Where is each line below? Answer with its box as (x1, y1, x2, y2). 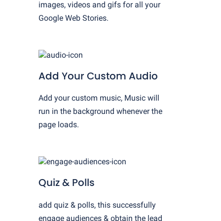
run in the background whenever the (38, 107, 163, 116)
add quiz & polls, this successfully (38, 200, 156, 210)
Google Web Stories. (38, 13, 109, 23)
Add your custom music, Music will (38, 93, 160, 103)
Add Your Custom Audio (38, 69, 158, 83)
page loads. (38, 120, 79, 130)
